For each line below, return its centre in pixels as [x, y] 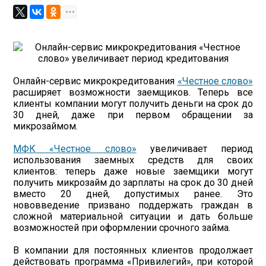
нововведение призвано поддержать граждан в [133, 205]
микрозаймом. [46, 126]
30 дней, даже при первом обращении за [133, 115]
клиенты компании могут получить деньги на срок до [133, 104]
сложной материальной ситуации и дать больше [133, 216]
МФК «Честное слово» [75, 149]
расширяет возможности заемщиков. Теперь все [133, 92]
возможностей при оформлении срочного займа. [122, 228]
